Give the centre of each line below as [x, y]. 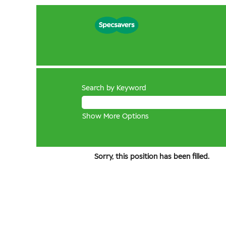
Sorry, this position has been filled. [152, 157]
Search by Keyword [114, 88]
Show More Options [116, 117]
